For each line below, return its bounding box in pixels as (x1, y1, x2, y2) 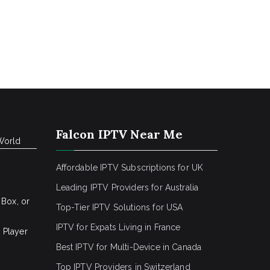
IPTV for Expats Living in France (55, 222, 181, 232)
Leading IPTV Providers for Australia (55, 183, 199, 192)
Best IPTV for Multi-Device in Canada (55, 242, 202, 252)
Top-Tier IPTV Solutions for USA (55, 202, 183, 212)
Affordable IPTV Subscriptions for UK (55, 163, 204, 172)
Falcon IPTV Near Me (55, 127, 183, 142)
